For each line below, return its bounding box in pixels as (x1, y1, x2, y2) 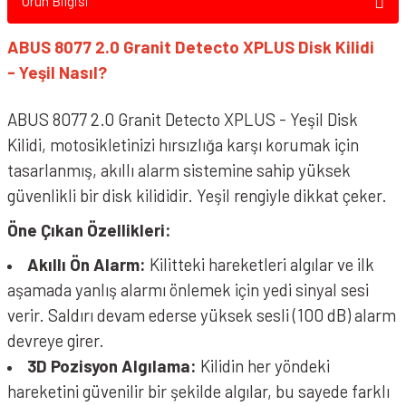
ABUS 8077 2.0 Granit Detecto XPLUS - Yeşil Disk (7, 109, 358, 130)
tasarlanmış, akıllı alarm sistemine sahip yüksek (7, 159, 351, 180)
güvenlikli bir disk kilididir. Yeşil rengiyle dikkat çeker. (7, 185, 387, 206)
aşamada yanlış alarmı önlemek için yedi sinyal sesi (7, 279, 369, 300)
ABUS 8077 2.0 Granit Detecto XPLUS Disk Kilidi (7, 36, 374, 57)
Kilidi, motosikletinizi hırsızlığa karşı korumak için (7, 134, 359, 155)
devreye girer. (7, 330, 104, 351)
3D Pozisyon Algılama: (27, 355, 197, 376)
